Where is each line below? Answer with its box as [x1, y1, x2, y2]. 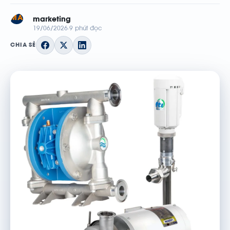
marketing [33, 16, 71, 24]
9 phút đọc [69, 26, 102, 32]
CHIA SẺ [10, 42, 36, 48]
